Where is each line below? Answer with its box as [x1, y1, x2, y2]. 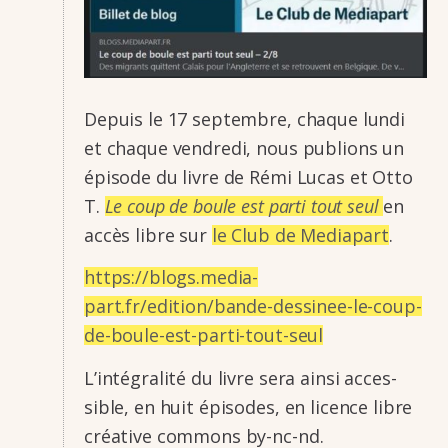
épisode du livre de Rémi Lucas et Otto [84, 164, 413, 189]
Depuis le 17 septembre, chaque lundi [84, 106, 405, 131]
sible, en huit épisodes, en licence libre [84, 394, 413, 419]
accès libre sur [84, 222, 212, 247]
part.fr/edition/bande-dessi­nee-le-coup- [84, 294, 422, 319]
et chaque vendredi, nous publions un [84, 135, 404, 160]
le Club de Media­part [211, 222, 389, 247]
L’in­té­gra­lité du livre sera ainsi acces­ [84, 365, 397, 390]
